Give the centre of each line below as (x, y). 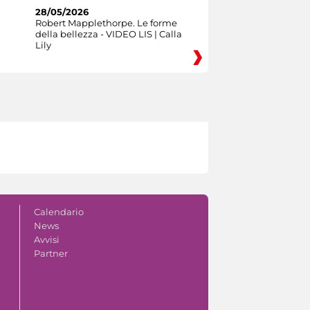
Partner (51, 253)
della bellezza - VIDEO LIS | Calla (108, 34)
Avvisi (46, 239)
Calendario (58, 211)
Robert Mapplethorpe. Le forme (106, 22)
